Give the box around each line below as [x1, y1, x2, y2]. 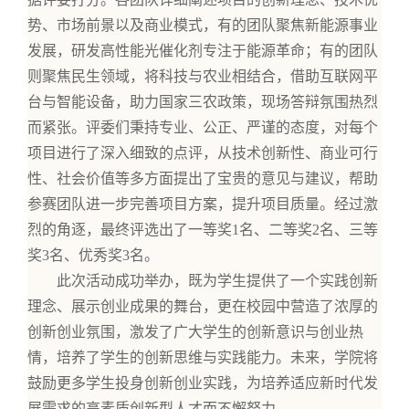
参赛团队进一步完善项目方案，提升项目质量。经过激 [27, 196, 378, 213]
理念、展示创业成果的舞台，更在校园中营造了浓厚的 [27, 299, 378, 315]
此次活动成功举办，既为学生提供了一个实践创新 [57, 273, 378, 289]
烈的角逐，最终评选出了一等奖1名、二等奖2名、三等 [27, 222, 378, 238]
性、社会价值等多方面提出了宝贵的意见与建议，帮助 [27, 171, 378, 187]
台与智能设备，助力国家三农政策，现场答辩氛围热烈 [27, 94, 378, 110]
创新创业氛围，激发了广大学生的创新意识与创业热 [27, 324, 363, 341]
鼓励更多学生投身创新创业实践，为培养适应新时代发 [27, 375, 378, 392]
